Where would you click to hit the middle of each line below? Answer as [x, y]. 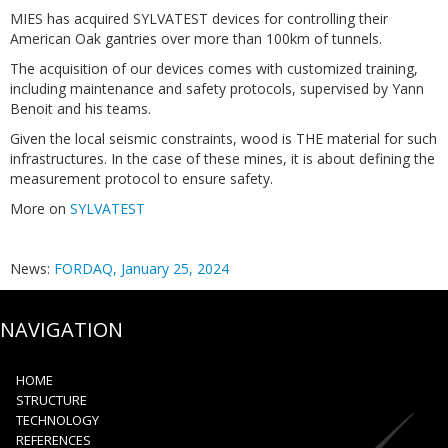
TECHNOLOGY [57, 419]
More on [40, 208]
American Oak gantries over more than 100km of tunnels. [196, 38]
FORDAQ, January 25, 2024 [141, 268]
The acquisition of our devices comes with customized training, [214, 68]
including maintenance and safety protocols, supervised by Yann [217, 88]
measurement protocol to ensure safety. [143, 178]
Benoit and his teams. [80, 108]
